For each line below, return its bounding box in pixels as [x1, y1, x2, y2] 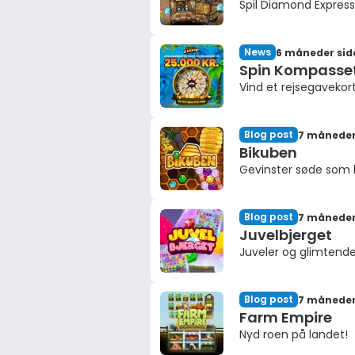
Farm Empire [239, 307, 332, 327]
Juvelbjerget [239, 225, 332, 245]
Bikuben [239, 143, 297, 162]
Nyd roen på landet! [239, 326, 348, 342]
